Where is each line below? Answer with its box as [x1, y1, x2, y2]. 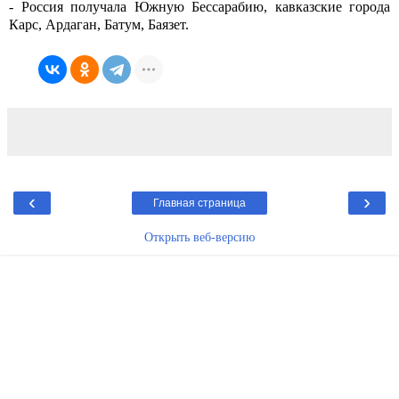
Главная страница [153, 196, 246, 209]
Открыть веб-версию [144, 229, 255, 244]
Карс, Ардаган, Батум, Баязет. [9, 17, 189, 33]
